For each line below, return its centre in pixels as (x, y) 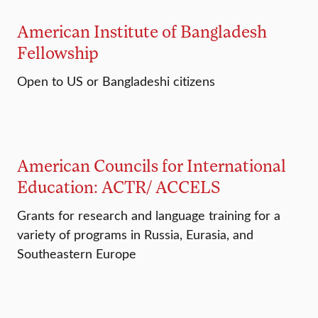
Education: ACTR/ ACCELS (119, 187)
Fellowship (58, 53)
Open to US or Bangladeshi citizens (116, 81)
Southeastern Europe (78, 254)
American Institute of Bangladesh (142, 31)
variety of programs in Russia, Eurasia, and (135, 235)
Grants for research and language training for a (149, 215)
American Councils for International (152, 165)
